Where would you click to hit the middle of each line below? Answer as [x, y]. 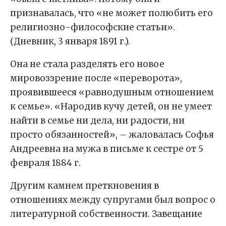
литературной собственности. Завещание [106, 214]
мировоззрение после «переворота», [96, 78]
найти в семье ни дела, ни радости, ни [97, 121]
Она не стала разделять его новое [87, 64]
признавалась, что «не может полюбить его [111, 13]
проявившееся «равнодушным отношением [112, 93]
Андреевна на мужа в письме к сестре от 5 [107, 149]
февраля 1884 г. [45, 163]
